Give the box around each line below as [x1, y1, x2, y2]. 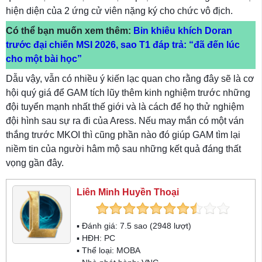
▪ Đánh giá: [77, 221, 120, 231]
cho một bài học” [6, 54, 82, 64]
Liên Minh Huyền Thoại [77, 187, 179, 198]
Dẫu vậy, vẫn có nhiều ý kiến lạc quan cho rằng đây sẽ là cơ [6, 74, 254, 84]
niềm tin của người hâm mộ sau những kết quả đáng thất [6, 144, 241, 154]
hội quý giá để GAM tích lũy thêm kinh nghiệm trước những [6, 88, 250, 98]
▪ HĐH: [77, 233, 104, 243]
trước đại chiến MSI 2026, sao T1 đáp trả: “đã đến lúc [6, 40, 240, 50]
